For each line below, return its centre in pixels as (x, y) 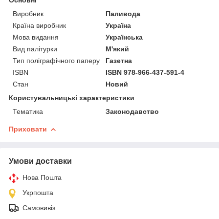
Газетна (119, 60)
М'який (118, 49)
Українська (124, 37)
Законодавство (132, 111)
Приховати (28, 129)
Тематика (28, 111)
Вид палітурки (35, 49)
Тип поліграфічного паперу (56, 60)
